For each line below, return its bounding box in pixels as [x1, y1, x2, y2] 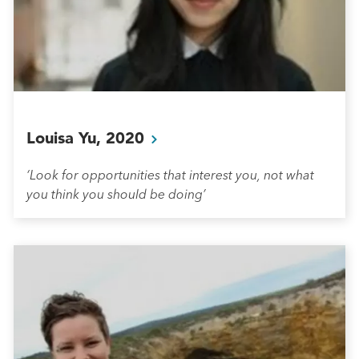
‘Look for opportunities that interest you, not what [26, 166, 314, 183]
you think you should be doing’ [26, 185, 206, 202]
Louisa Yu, [26, 127, 106, 147]
